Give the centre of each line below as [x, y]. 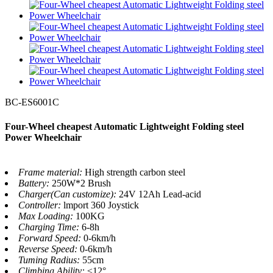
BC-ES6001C [32, 102]
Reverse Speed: [49, 249]
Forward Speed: [51, 238]
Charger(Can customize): [69, 194]
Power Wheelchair [43, 137]
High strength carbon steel [135, 172]
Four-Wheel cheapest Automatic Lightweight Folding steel [124, 126]
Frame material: [51, 172]
